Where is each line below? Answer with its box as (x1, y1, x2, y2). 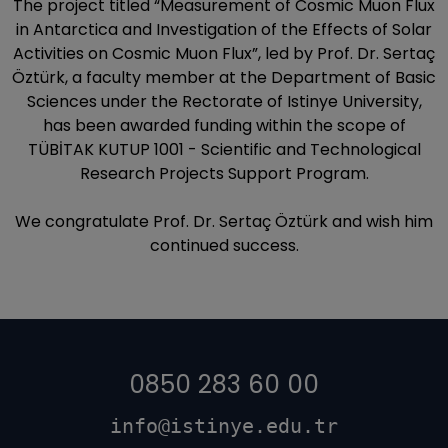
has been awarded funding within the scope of (42, 114, 406, 137)
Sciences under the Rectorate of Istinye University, (26, 90, 422, 113)
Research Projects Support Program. (79, 162, 369, 185)
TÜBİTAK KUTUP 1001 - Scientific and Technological (27, 138, 421, 161)
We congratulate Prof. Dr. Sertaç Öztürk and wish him (15, 210, 433, 233)
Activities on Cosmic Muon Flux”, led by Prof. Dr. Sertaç (13, 42, 435, 65)
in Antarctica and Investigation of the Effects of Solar (16, 18, 432, 41)
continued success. (149, 234, 299, 257)
